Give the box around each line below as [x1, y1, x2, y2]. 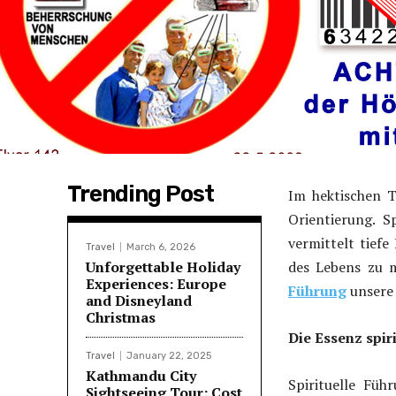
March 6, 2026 [126, 241, 195, 254]
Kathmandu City [86, 366, 196, 386]
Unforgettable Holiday [86, 257, 240, 278]
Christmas [86, 308, 156, 328]
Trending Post [67, 180, 214, 209]
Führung [288, 281, 346, 301]
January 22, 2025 [126, 350, 211, 362]
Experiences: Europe [86, 274, 226, 294]
